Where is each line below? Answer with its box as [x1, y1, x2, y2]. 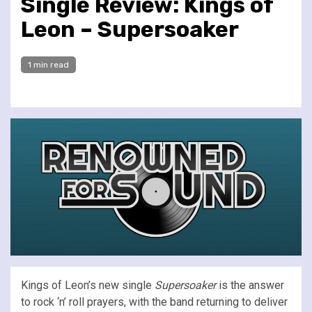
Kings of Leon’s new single [21, 278, 155, 292]
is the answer [216, 278, 284, 292]
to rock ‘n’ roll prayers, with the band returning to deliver [21, 295, 288, 309]
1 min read [28, 59, 69, 70]
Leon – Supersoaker [21, 15, 239, 42]
